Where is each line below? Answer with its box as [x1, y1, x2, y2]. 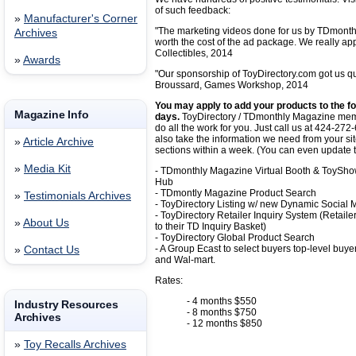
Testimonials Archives [24, 190, 131, 202]
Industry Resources [14, 298, 118, 311]
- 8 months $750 [187, 307, 257, 318]
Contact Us [24, 244, 79, 256]
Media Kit [24, 163, 71, 175]
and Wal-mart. [155, 254, 215, 265]
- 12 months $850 [187, 318, 262, 329]
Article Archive [23, 136, 94, 148]
